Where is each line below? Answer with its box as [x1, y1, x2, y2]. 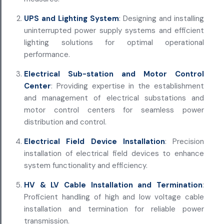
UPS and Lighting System [24, 13, 119, 23]
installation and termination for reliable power [24, 203, 204, 214]
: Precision [164, 136, 204, 146]
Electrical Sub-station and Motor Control [24, 68, 204, 79]
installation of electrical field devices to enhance [24, 148, 204, 158]
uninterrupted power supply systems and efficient [24, 25, 204, 35]
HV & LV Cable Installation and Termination [24, 179, 202, 190]
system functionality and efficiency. [24, 160, 147, 170]
